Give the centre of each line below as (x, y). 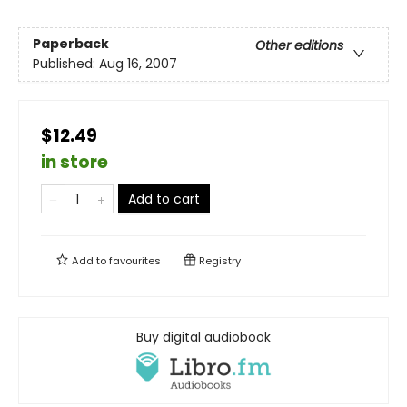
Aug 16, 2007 (138, 64)
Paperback (71, 44)
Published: (66, 64)
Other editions (299, 46)
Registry (218, 261)
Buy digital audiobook (203, 338)
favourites (135, 261)
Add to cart (164, 199)
